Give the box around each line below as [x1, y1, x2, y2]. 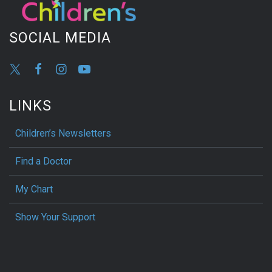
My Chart [15, 183, 53, 195]
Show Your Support [15, 211, 95, 223]
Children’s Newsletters [15, 127, 111, 139]
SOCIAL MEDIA [9, 29, 111, 46]
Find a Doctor [15, 155, 72, 167]
